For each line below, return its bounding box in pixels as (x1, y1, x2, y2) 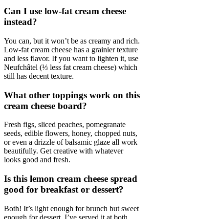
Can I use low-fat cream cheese (4, 6, 126, 17)
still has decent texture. (4, 72, 74, 81)
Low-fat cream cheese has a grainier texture (4, 45, 138, 54)
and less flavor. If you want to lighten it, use (4, 54, 138, 63)
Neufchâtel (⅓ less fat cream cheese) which (4, 63, 137, 72)
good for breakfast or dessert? (4, 184, 124, 195)
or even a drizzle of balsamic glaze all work (4, 138, 137, 147)
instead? (4, 17, 37, 27)
